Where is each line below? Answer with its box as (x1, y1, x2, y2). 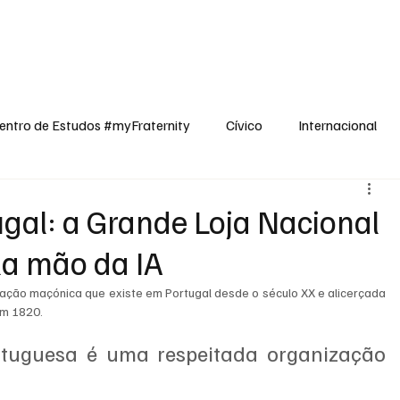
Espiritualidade (232, 15, 314, 31)
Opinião (172, 15, 215, 31)
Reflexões (331, 15, 387, 31)
